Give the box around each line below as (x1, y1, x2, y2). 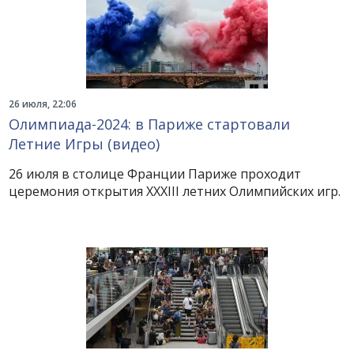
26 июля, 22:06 (9, 97, 77, 111)
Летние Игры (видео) (9, 134, 160, 153)
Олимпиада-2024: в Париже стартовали (9, 115, 291, 134)
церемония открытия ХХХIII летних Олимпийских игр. (9, 183, 341, 200)
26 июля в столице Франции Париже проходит (9, 165, 302, 183)
